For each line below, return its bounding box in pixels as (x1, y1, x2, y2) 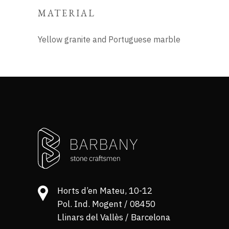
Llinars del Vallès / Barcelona (57, 212, 170, 223)
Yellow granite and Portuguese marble (38, 34, 180, 44)
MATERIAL (38, 7, 96, 19)
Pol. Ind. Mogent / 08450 (57, 198, 155, 210)
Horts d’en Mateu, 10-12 (57, 185, 152, 197)
